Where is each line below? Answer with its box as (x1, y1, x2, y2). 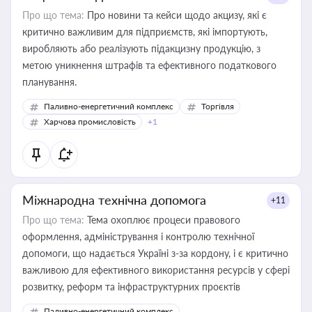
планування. (22, 76, 77, 88)
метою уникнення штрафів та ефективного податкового (22, 59, 276, 71)
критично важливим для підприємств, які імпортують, (22, 26, 267, 38)
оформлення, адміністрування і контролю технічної (22, 231, 254, 242)
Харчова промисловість (44, 116, 136, 127)
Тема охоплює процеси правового (84, 214, 240, 226)
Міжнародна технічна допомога (22, 192, 206, 208)
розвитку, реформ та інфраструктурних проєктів (22, 281, 240, 292)
